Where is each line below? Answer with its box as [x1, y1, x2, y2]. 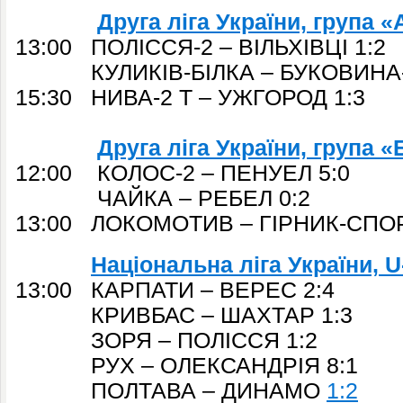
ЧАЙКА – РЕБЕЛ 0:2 [15, 186, 310, 210]
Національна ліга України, [91, 253, 385, 277]
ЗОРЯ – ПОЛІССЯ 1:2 [15, 328, 318, 353]
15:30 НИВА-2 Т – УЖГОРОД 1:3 [15, 85, 365, 110]
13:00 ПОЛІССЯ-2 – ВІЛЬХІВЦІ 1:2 [15, 35, 386, 59]
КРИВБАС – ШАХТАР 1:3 [15, 303, 353, 327]
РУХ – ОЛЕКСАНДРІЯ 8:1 [15, 354, 358, 378]
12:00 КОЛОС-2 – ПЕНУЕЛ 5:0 [15, 161, 350, 185]
